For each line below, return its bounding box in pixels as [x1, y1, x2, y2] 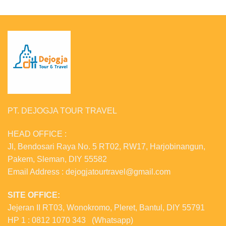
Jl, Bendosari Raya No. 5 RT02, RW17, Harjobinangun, [8, 142, 205, 151]
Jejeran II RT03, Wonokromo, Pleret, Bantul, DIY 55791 [8, 203, 205, 212]
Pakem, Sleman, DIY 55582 [8, 154, 107, 163]
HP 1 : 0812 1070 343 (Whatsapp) [8, 215, 133, 224]
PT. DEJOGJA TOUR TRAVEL [8, 106, 117, 115]
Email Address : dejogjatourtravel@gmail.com [8, 167, 171, 176]
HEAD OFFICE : [8, 129, 67, 138]
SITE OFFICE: [8, 190, 60, 199]
